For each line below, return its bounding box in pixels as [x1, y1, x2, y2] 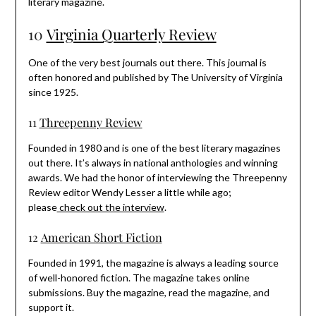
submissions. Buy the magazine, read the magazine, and [28, 286, 269, 298]
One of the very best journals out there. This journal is [28, 56, 267, 68]
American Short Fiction [40, 229, 162, 245]
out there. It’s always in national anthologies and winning [28, 156, 278, 169]
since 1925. [28, 85, 78, 98]
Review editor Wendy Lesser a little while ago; [28, 186, 231, 198]
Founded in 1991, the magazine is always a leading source [28, 256, 279, 269]
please [28, 200, 57, 213]
